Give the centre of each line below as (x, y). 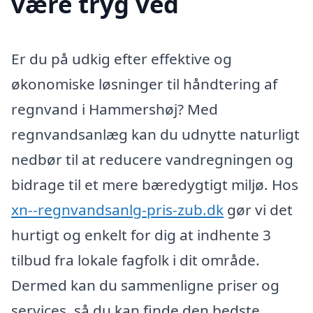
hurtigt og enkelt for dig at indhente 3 (141, 234)
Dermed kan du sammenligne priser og (145, 285)
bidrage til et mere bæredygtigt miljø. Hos (155, 184)
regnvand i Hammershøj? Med (115, 109)
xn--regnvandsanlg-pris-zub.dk (117, 209)
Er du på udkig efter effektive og (122, 58)
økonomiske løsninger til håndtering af (144, 83)
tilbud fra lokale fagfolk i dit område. (136, 260)
